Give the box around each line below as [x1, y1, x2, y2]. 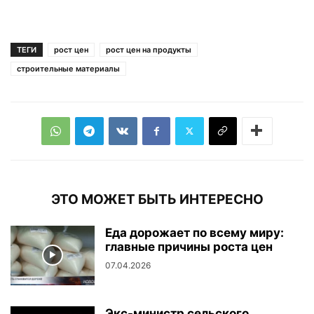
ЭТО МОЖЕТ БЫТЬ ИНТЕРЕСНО [50, 191, 264, 207]
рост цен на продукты [106, 44, 191, 55]
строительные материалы [17, 63, 120, 74]
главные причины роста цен [105, 239, 273, 254]
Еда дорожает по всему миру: [105, 225, 284, 240]
